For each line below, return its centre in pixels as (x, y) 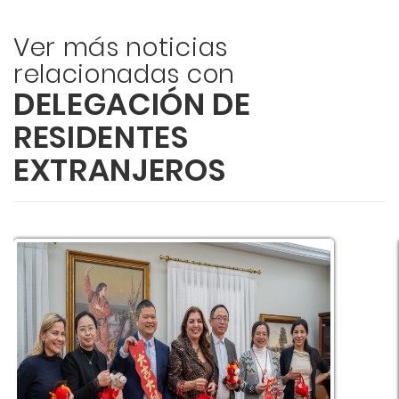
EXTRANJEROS (120, 170)
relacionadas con (124, 74)
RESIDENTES (101, 137)
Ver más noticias (121, 48)
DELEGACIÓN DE (132, 104)
